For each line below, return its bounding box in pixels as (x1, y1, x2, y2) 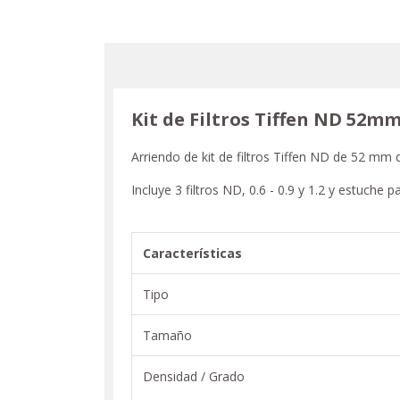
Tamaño (143, 326, 192, 344)
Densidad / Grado (143, 367, 245, 385)
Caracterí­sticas (143, 244, 242, 262)
